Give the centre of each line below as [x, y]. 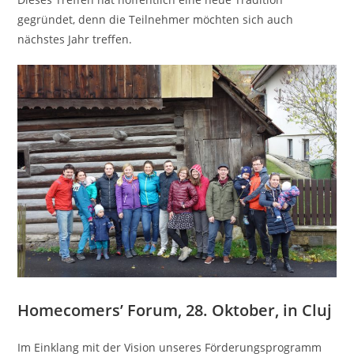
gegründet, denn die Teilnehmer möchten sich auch [156, 19]
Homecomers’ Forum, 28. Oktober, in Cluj [175, 310]
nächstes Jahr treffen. [75, 39]
